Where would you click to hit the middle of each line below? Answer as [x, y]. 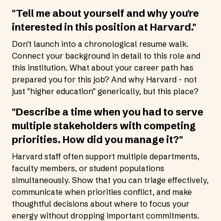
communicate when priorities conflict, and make [102, 192]
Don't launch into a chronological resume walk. [100, 44]
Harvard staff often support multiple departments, [106, 156]
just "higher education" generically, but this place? [105, 91]
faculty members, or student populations [88, 168]
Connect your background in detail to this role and [106, 56]
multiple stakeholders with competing [104, 126]
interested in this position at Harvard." [104, 27]
